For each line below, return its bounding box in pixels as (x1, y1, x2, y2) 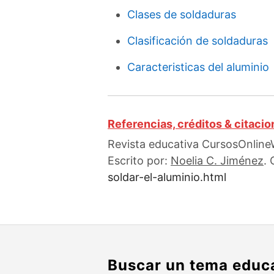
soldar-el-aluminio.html (108, 171, 226, 183)
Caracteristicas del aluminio (127, 61, 269, 73)
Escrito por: (108, 154, 171, 167)
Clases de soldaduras (127, 8, 236, 21)
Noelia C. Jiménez (171, 154, 264, 167)
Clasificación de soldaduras (127, 34, 268, 47)
